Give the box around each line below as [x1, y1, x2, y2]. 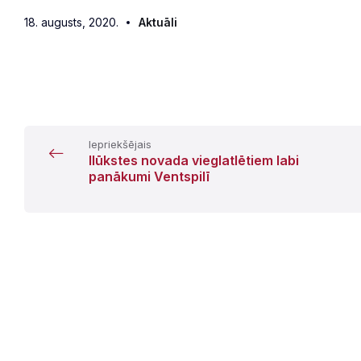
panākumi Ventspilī [89, 168, 210, 185]
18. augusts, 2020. [24, 15, 118, 29]
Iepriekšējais [89, 138, 151, 151]
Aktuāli [139, 15, 177, 29]
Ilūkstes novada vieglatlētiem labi [89, 152, 299, 168]
